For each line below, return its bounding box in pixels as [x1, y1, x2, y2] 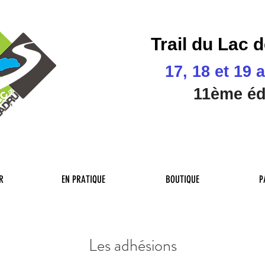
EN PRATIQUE [61, 173, 105, 185]
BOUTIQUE [166, 173, 199, 185]
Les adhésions [88, 234, 177, 257]
